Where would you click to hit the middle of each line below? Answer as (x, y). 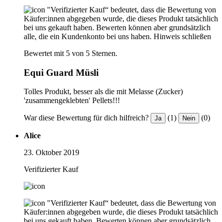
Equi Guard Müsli (61, 72)
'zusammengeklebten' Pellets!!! (72, 101)
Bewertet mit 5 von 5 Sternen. (71, 53)
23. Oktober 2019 (52, 153)
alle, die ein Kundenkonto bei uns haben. (88, 36)
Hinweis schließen (182, 36)
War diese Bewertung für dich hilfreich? (86, 118)
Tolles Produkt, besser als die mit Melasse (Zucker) (103, 92)
